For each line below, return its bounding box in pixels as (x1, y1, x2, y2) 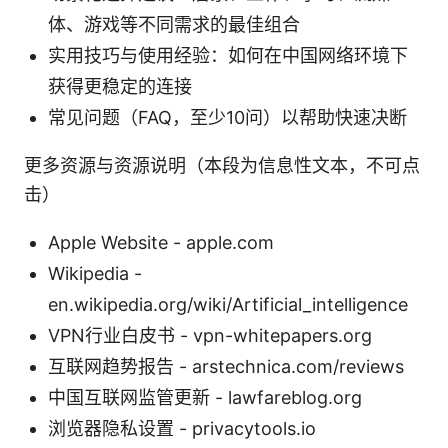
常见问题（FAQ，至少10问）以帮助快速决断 (48, 107, 407, 129)
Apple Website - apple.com (48, 232, 274, 254)
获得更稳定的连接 (48, 76, 192, 98)
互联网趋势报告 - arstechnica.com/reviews (48, 356, 404, 378)
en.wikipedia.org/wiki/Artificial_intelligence (48, 294, 408, 316)
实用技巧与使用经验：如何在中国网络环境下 (48, 45, 408, 67)
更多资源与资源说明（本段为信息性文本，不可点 (24, 155, 420, 177)
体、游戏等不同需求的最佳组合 (48, 14, 300, 36)
